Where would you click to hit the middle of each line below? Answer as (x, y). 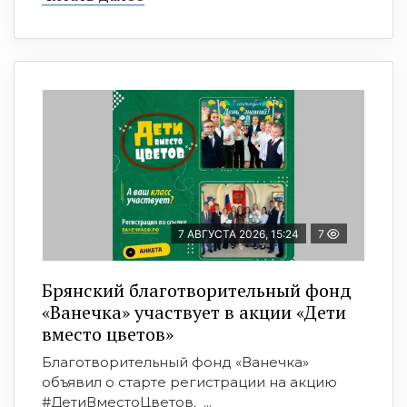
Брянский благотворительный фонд (197, 291)
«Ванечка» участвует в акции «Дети (194, 313)
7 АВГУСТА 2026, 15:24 (238, 234)
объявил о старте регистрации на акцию (189, 382)
